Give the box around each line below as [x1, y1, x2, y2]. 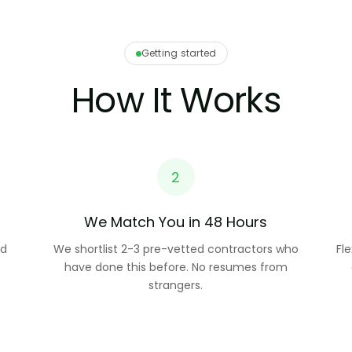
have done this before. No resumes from [64, 259, 288, 275]
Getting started [141, 46, 217, 60]
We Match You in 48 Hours [84, 212, 268, 232]
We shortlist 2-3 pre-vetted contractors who [53, 241, 299, 257]
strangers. [148, 277, 203, 293]
